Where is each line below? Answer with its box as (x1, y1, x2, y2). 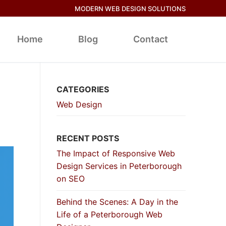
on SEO (56, 174, 85, 184)
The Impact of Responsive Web (56, 148, 175, 159)
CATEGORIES (56, 84, 109, 94)
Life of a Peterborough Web (56, 209, 162, 219)
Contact (133, 34, 168, 44)
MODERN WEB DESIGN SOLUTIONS (75, 4, 186, 13)
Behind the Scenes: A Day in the (56, 196, 178, 207)
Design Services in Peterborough (56, 161, 182, 172)
